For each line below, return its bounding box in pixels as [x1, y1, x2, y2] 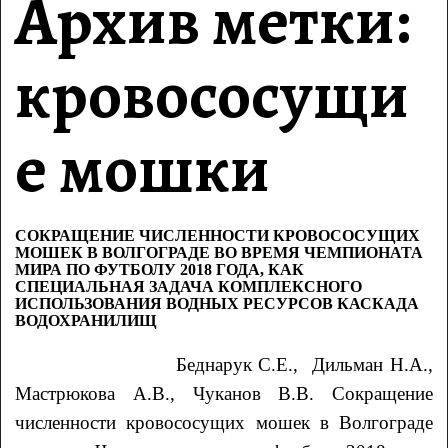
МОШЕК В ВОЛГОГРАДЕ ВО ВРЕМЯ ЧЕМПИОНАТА [15, 243, 424, 261]
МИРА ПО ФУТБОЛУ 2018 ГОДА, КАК [15, 260, 305, 278]
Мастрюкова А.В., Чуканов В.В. [15, 382, 332, 404]
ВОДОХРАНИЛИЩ [15, 311, 158, 329]
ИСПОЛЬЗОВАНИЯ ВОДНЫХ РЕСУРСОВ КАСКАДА [15, 294, 420, 312]
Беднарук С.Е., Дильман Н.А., [175, 353, 433, 375]
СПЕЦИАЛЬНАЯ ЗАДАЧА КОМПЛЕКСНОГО [15, 277, 363, 295]
